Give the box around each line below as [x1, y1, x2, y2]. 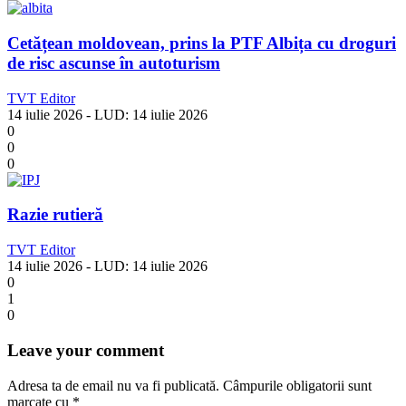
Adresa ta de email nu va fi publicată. [7, 377, 219, 393]
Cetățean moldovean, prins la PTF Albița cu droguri [7, 33, 396, 53]
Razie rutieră [7, 205, 103, 225]
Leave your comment [7, 340, 164, 360]
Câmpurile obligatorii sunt [223, 377, 372, 393]
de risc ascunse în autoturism [7, 53, 220, 72]
